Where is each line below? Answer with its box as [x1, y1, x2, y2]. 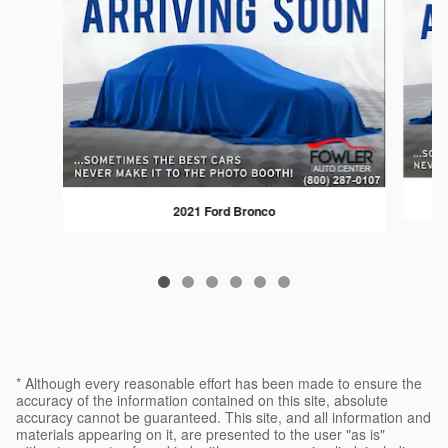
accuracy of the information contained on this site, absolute [16, 390, 388, 411]
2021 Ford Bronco [172, 201, 275, 220]
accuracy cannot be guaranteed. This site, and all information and [16, 407, 431, 428]
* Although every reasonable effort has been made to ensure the [16, 373, 422, 394]
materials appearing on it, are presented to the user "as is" [16, 424, 385, 445]
